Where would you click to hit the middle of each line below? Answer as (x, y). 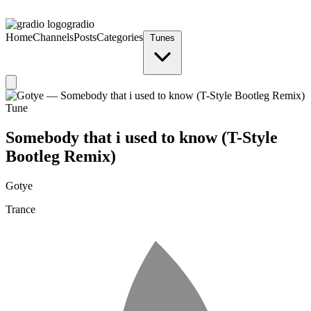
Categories (120, 37)
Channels (53, 37)
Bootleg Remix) (61, 156)
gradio (81, 24)
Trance (20, 209)
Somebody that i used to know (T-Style (142, 137)
